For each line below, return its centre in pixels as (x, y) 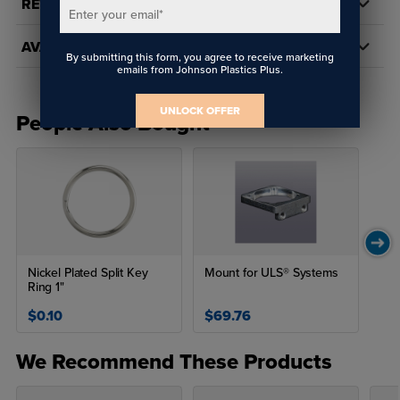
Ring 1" (46, 287)
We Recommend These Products (174, 362)
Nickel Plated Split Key (87, 273)
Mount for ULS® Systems (271, 273)
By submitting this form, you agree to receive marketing (200, 57)
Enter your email (113, 14)
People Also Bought (112, 124)
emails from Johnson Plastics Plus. (200, 69)
